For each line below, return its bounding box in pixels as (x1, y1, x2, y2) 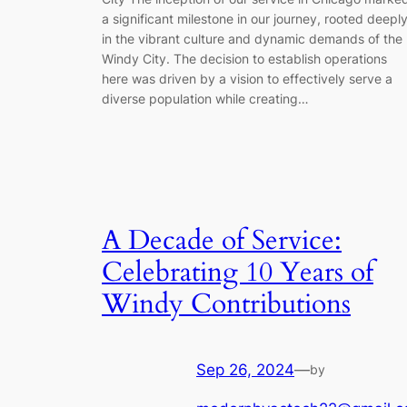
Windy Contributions (102, 286, 351, 323)
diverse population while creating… (102, 90, 309, 106)
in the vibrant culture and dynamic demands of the (102, 30, 402, 46)
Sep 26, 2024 (196, 361, 294, 380)
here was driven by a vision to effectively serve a (102, 70, 392, 86)
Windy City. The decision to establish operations (102, 50, 387, 66)
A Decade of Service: (102, 223, 342, 260)
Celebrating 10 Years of (102, 254, 373, 292)
